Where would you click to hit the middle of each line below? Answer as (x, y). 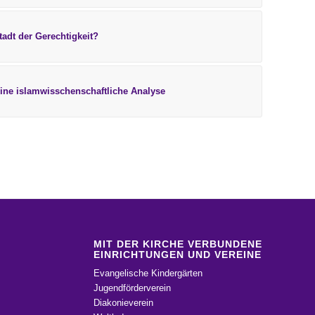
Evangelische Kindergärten (148, 273)
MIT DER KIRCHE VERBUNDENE (178, 244)
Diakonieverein (123, 302)
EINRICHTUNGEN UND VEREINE (177, 254)
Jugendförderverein (132, 288)
